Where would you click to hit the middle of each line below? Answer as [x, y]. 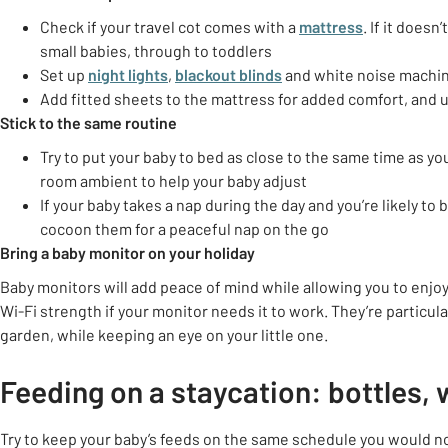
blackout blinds [228, 74]
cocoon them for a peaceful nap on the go [184, 228]
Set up [64, 74]
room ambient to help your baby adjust [173, 180]
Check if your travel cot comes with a [169, 26]
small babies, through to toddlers [156, 50]
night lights [128, 74]
